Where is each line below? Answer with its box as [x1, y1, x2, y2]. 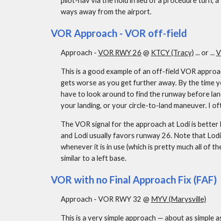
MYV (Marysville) [150, 195, 206, 203]
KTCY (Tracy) [150, 48, 194, 57]
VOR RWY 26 [98, 48, 142, 57]
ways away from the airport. [60, 7, 151, 16]
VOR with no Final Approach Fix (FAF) [50, 174, 217, 185]
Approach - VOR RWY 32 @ [60, 195, 151, 203]
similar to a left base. [60, 154, 126, 162]
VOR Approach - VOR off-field [50, 27, 187, 39]
